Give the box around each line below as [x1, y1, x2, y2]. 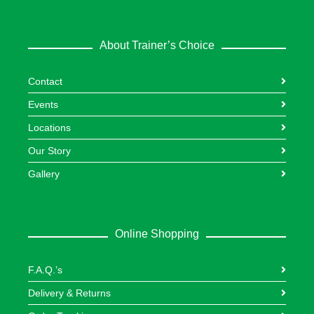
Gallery [28, 168, 60, 180]
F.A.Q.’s [28, 264, 62, 276]
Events [28, 99, 58, 111]
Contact [28, 76, 62, 88]
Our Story [28, 145, 71, 157]
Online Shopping [115, 228, 199, 240]
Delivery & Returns [28, 287, 111, 299]
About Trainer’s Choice [100, 39, 214, 52]
